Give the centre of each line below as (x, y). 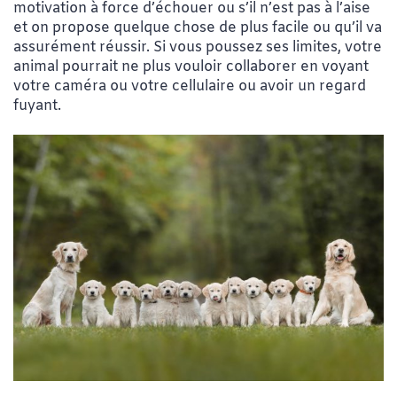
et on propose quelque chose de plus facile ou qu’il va (198, 27)
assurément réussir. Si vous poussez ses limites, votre (198, 47)
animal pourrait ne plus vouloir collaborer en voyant (191, 66)
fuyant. (37, 105)
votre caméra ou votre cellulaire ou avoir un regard (190, 86)
